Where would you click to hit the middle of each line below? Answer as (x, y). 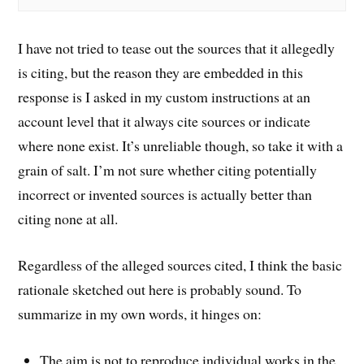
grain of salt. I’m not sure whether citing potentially (168, 170)
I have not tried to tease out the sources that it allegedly (177, 48)
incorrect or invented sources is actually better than (165, 195)
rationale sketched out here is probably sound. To (160, 290)
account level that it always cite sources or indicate (165, 121)
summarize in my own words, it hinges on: (140, 314)
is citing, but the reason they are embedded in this (161, 73)
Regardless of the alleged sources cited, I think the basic (180, 265)
